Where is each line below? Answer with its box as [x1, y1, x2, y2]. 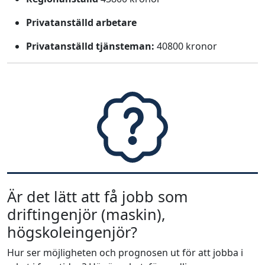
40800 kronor [154, 40, 217, 53]
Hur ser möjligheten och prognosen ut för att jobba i [7, 246, 243, 259]
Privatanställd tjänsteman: [26, 40, 154, 53]
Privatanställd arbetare [26, 16, 137, 29]
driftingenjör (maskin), [7, 204, 166, 224]
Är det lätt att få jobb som [7, 186, 188, 206]
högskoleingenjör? [7, 222, 137, 242]
